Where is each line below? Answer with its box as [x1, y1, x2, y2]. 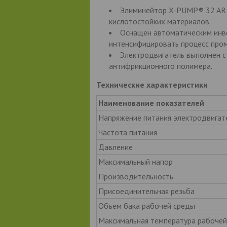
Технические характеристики [96, 79, 208, 90]
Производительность [98, 171, 173, 181]
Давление [98, 141, 133, 152]
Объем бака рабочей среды [98, 200, 195, 211]
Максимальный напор [98, 156, 173, 167]
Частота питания [98, 127, 157, 137]
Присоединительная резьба [98, 185, 195, 196]
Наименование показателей [98, 97, 204, 108]
